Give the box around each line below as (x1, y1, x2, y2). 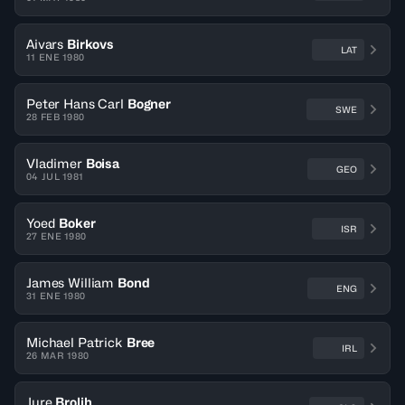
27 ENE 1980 (26, 231, 87, 241)
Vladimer (26, 155, 82, 171)
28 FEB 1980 (26, 111, 85, 122)
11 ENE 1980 (26, 52, 85, 62)
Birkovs (67, 36, 115, 52)
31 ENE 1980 (26, 290, 86, 301)
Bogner (127, 96, 171, 111)
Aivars (26, 36, 64, 52)
